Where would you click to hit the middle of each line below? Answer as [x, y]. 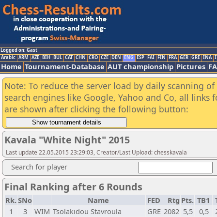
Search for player [39, 167]
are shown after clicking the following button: [96, 109]
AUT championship [140, 66]
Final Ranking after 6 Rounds [73, 187]
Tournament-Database [65, 66]
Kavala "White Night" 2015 [67, 140]
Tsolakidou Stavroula [87, 211]
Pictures [191, 66]
